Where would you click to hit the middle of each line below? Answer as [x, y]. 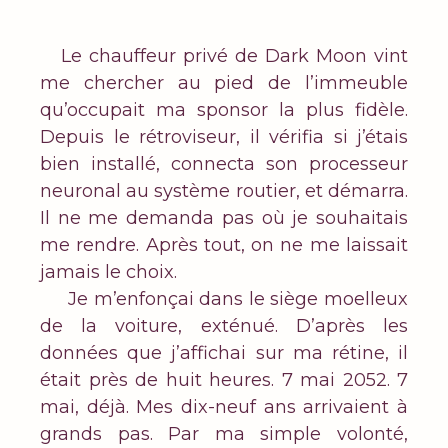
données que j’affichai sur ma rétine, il [224, 353]
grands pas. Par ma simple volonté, [224, 434]
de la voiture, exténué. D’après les [224, 326]
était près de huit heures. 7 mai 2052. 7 [224, 380]
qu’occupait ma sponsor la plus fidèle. [224, 110]
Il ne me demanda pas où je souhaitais [224, 218]
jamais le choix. [108, 272]
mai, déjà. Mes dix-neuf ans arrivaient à [224, 407]
